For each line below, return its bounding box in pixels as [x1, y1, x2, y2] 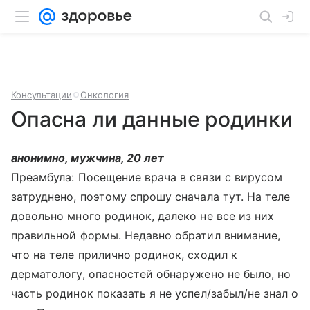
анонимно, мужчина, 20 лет [11, 151, 165, 165]
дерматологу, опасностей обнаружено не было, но [11, 267, 291, 281]
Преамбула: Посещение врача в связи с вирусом [11, 170, 283, 184]
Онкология [80, 89, 129, 100]
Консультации [11, 89, 72, 100]
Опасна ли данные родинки [11, 107, 293, 131]
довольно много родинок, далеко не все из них [11, 209, 275, 223]
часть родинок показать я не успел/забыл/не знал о [11, 286, 299, 300]
